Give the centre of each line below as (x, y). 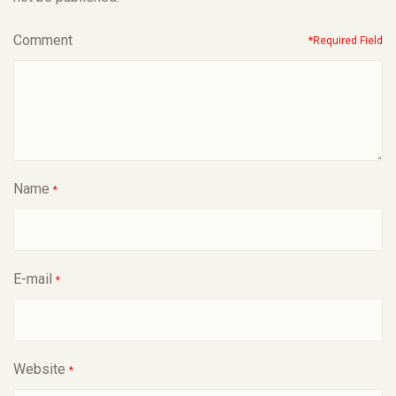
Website (39, 369)
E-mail (33, 278)
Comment (43, 40)
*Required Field (346, 40)
